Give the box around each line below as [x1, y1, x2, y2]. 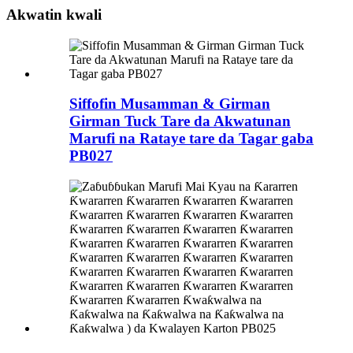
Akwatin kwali [6, 6, 102, 23]
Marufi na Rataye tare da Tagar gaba [69, 130, 314, 147]
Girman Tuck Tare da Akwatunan [69, 113, 291, 130]
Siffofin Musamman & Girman [69, 95, 270, 113]
